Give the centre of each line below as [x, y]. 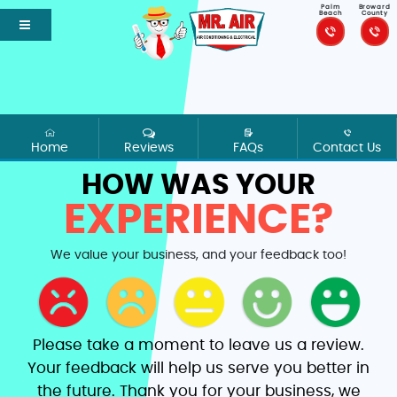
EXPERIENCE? [198, 220]
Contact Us [347, 148]
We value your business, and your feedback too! [198, 256]
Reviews [148, 148]
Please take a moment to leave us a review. [198, 345]
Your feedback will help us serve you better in [198, 368]
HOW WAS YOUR [198, 185]
